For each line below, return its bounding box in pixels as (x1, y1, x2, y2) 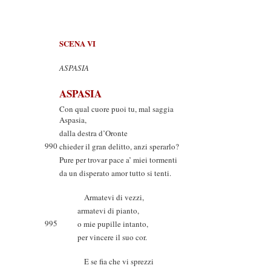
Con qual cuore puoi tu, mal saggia (59, 103, 174, 114)
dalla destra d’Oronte (59, 128, 128, 139)
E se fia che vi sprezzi (77, 256, 154, 267)
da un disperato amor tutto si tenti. (59, 168, 171, 178)
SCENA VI (59, 38, 96, 49)
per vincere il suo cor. (77, 232, 147, 243)
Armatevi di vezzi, (77, 192, 144, 203)
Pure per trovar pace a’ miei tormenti (59, 154, 177, 165)
